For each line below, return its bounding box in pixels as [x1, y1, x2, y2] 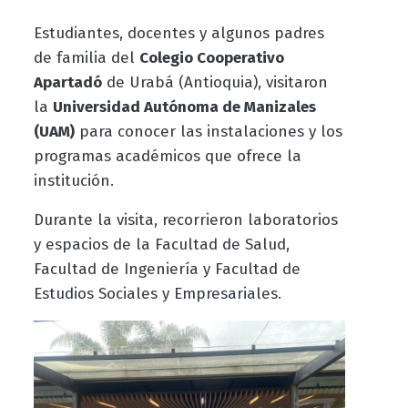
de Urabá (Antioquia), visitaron [101, 73, 328, 93]
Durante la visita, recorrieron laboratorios [33, 210, 338, 230]
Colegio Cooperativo [138, 48, 284, 68]
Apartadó [33, 73, 102, 93]
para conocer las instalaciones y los [74, 122, 342, 142]
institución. [33, 171, 114, 191]
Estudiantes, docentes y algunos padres [33, 24, 324, 44]
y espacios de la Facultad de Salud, [33, 235, 290, 255]
